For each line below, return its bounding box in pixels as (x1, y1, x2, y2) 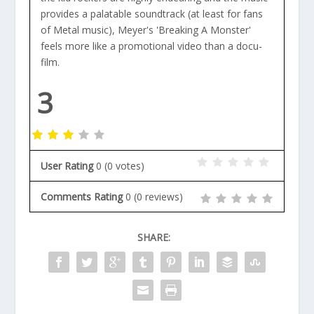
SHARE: (137, 230, 170, 244)
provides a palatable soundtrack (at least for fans (40, 7, 263, 21)
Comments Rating (41, 189, 123, 203)
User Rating (41, 158, 94, 172)
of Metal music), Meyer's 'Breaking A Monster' (40, 23, 251, 37)
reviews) (142, 189, 184, 203)
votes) (113, 158, 145, 172)
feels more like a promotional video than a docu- (40, 39, 262, 53)
